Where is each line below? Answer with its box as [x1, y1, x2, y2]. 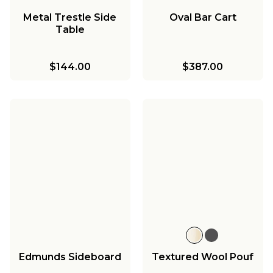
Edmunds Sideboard [18, 250, 121, 263]
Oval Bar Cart [169, 11, 236, 23]
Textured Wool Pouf [152, 250, 254, 263]
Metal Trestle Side [23, 11, 117, 23]
